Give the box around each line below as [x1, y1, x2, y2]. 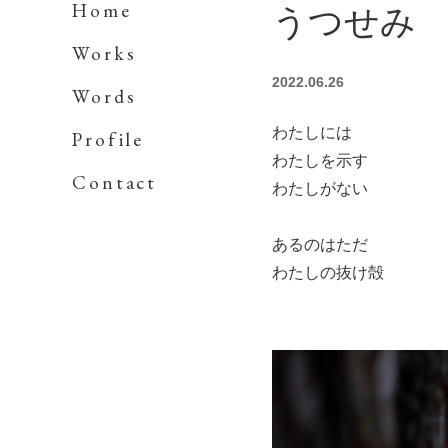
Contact [72, 170, 158, 195]
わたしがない [272, 180, 368, 197]
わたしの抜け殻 [272, 264, 384, 281]
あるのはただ [272, 236, 368, 253]
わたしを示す [272, 152, 368, 169]
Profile [72, 127, 145, 152]
